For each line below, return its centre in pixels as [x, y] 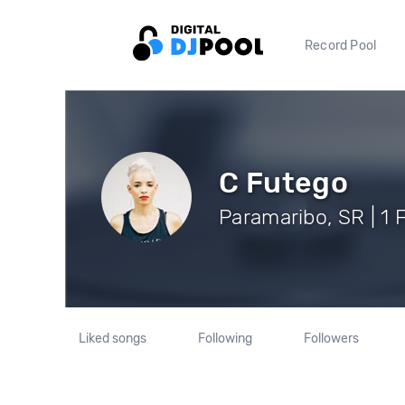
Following [225, 339]
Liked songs [113, 339]
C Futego [284, 182]
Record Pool [341, 45]
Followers [331, 339]
